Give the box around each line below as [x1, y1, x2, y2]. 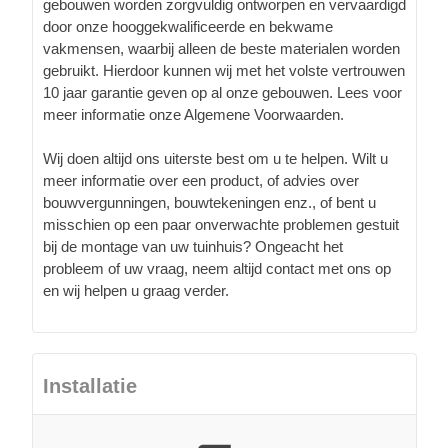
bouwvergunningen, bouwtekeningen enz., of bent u [43, 193, 376, 211]
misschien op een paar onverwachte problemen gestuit [43, 215, 399, 233]
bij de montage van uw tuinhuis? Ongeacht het [43, 237, 343, 255]
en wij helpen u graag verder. [43, 281, 229, 299]
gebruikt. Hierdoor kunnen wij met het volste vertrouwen [43, 61, 405, 79]
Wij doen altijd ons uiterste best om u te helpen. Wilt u [43, 149, 388, 167]
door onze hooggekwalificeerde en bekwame [43, 17, 333, 35]
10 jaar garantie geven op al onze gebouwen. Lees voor [43, 83, 402, 101]
